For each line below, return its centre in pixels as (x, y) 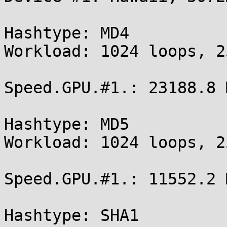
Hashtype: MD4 (67, 33)
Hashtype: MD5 (67, 124)
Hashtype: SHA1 (71, 215)
